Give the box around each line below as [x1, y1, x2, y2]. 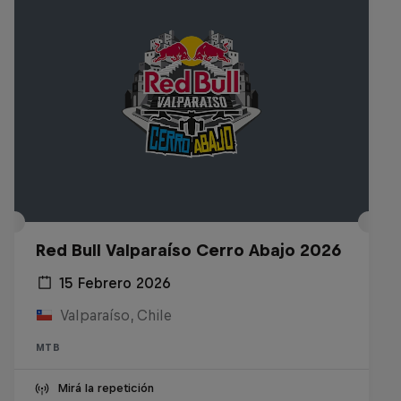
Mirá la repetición [57, 381, 154, 395]
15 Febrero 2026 [59, 275, 171, 291]
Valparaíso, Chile [59, 307, 172, 323]
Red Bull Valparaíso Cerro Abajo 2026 [36, 241, 341, 260]
